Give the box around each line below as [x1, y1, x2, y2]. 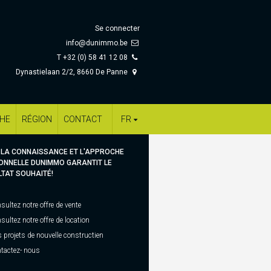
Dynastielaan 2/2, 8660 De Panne [16, 68, 130, 76]
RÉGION [22, 114, 52, 124]
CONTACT [64, 114, 102, 124]
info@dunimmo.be [66, 39, 128, 47]
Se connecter [95, 24, 140, 33]
